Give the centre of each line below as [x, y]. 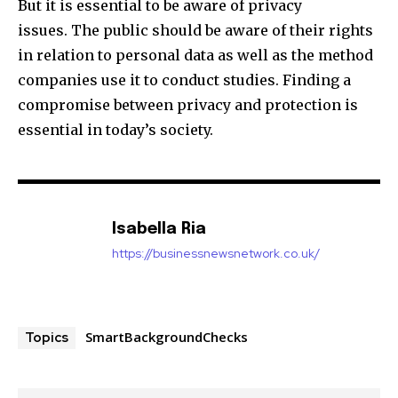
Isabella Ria [159, 229]
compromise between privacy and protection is [188, 104]
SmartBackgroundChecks [167, 336]
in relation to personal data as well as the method [195, 55]
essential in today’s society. [115, 129]
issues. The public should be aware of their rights [195, 30]
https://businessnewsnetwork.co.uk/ [216, 253]
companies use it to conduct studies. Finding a [184, 80]
